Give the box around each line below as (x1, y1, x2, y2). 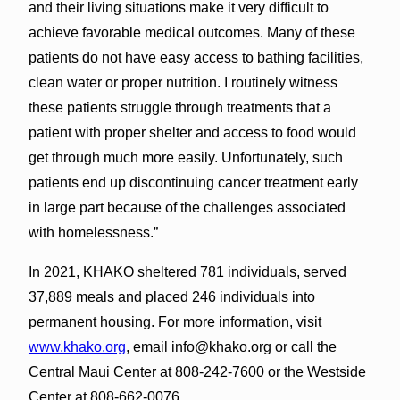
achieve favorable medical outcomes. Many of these (28, 24, 355, 40)
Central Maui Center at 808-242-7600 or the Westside (28, 363, 366, 379)
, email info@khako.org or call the (125, 338, 337, 354)
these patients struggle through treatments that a (28, 99, 331, 115)
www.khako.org (28, 338, 126, 354)
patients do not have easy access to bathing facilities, (28, 49, 363, 65)
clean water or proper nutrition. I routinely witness (28, 74, 337, 90)
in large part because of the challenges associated (28, 199, 346, 215)
